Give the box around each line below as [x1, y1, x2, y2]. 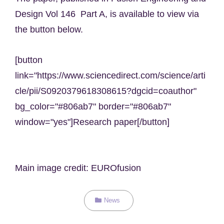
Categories [94, 195, 125, 203]
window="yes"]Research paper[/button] [15, 116, 169, 127]
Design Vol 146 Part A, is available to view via [15, 8, 199, 19]
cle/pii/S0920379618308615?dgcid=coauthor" [15, 85, 196, 96]
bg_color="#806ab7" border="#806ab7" [15, 101, 171, 111]
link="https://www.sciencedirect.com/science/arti [15, 70, 205, 80]
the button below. [15, 24, 83, 34]
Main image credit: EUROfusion [15, 162, 141, 173]
